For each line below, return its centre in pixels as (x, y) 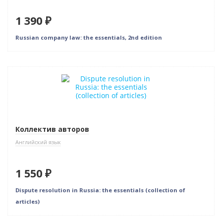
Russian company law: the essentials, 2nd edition (89, 37)
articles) (28, 201)
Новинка (30, 74)
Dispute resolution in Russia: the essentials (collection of (100, 190)
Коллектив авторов (52, 129)
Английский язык (38, 142)
